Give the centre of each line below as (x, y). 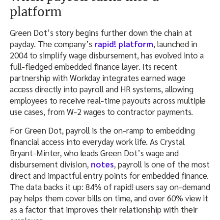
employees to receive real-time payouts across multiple (108, 100)
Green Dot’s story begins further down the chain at (101, 33)
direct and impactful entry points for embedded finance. (109, 176)
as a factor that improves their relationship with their (104, 209)
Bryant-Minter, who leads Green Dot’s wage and (94, 153)
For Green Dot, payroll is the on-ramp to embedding (102, 130)
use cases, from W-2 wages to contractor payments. (101, 112)
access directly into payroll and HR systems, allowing (102, 89)
